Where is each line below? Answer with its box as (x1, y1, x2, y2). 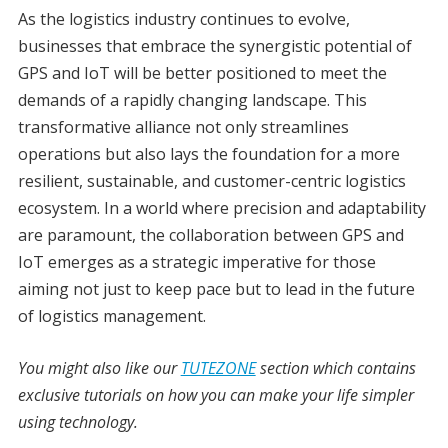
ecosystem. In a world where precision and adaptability (17, 197, 426, 220)
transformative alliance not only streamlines (17, 116, 349, 139)
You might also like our (17, 357, 181, 380)
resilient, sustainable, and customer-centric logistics (17, 170, 406, 193)
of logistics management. (17, 305, 206, 328)
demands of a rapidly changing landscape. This (17, 89, 367, 112)
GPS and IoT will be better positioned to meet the (17, 62, 387, 85)
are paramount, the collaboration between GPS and (17, 224, 404, 247)
